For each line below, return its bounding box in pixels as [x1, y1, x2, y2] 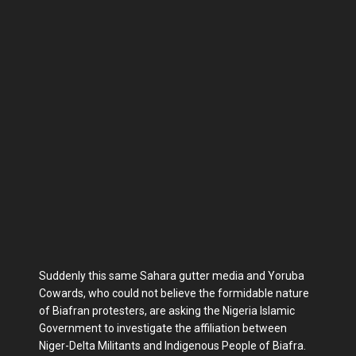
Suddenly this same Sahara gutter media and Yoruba [39, 269, 304, 282]
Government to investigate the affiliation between [39, 322, 287, 335]
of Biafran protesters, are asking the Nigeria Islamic [39, 304, 295, 317]
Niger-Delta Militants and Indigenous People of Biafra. [39, 339, 306, 352]
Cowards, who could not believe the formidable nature [39, 287, 309, 300]
